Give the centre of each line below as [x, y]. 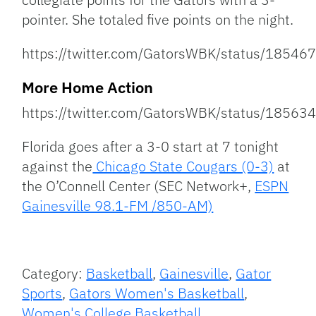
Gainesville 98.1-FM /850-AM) [118, 206]
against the [57, 166]
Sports [42, 293]
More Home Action [88, 87]
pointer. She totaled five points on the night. [158, 19]
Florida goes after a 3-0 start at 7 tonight [151, 146]
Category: [54, 273]
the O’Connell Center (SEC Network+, [139, 186]
